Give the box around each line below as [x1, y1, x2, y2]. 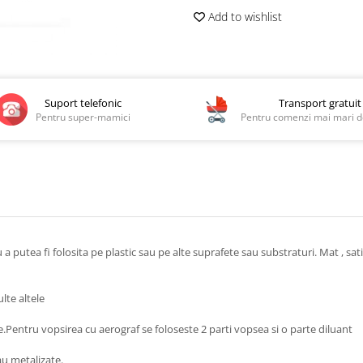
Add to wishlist [205, 9, 282, 24]
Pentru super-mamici [36, 109, 131, 124]
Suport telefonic [45, 95, 122, 110]
